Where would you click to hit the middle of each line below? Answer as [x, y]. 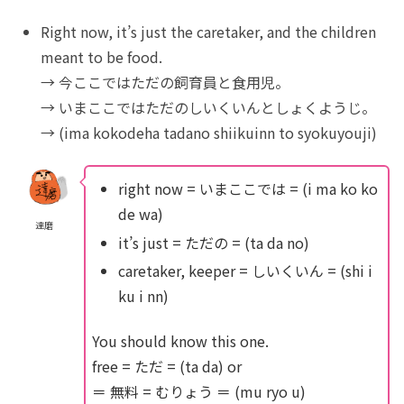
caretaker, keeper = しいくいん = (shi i [245, 270]
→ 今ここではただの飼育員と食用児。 [165, 82]
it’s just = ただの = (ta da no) [213, 242]
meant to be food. [102, 56]
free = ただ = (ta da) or [166, 367]
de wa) [140, 214]
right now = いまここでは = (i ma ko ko [248, 189]
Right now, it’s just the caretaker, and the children [209, 31]
